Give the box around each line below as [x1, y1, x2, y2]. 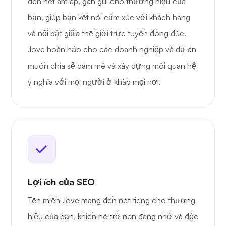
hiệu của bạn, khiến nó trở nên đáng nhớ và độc [28, 211, 198, 222]
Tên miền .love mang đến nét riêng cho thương [28, 195, 195, 206]
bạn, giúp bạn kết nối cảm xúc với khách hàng [28, 12, 190, 23]
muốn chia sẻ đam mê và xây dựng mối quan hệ [28, 61, 196, 71]
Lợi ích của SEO [28, 176, 95, 188]
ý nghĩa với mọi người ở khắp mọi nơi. [28, 77, 161, 87]
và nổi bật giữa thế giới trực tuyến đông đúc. [28, 28, 186, 39]
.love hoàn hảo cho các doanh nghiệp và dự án [28, 44, 196, 55]
